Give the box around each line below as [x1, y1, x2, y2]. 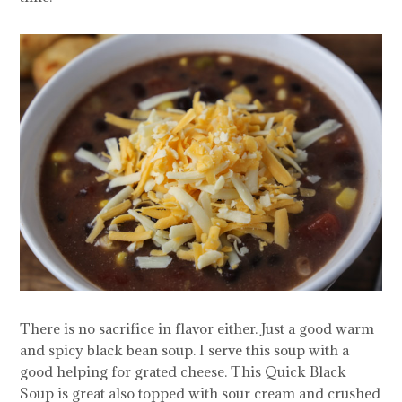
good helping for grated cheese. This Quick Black [20, 363, 347, 381]
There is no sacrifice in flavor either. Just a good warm [20, 319, 375, 338]
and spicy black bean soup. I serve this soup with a [20, 341, 350, 360]
